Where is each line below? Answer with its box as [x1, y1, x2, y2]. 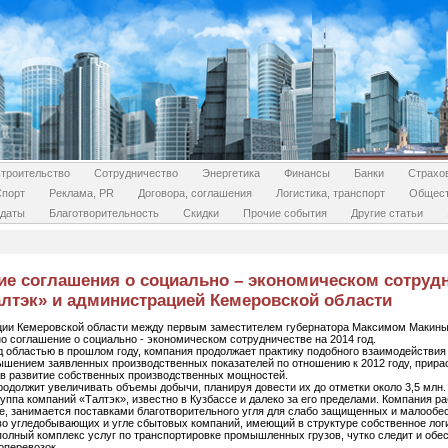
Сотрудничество [93, 167, 178, 179]
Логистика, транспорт [276, 187, 385, 199]
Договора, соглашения [138, 187, 252, 199]
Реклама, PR [49, 187, 114, 199]
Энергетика [201, 167, 260, 179]
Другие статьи [350, 207, 423, 219]
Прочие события [242, 207, 327, 219]
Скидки [182, 207, 219, 219]
